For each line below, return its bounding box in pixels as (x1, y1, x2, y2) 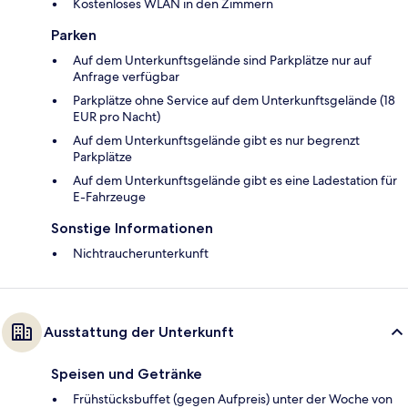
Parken (51, 26, 97, 45)
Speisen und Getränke (51, 365, 202, 383)
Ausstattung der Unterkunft (44, 323, 234, 342)
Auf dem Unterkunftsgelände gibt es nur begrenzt (73, 132, 360, 149)
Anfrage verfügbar (73, 68, 179, 86)
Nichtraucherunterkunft (73, 245, 209, 262)
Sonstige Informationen (51, 219, 213, 238)
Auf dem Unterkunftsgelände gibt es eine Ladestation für (73, 172, 397, 189)
